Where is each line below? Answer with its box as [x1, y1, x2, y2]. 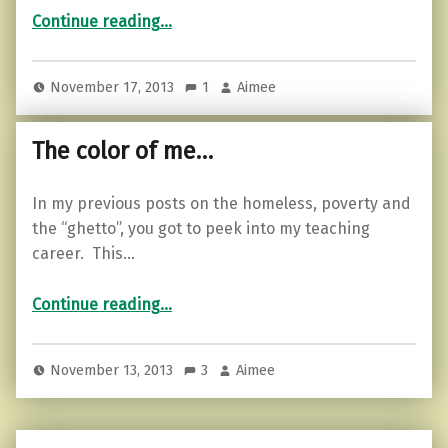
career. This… [32, 244, 135, 264]
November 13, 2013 [50, 361, 178, 380]
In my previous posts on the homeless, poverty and [32, 194, 411, 214]
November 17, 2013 [50, 78, 179, 97]
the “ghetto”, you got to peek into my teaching [32, 219, 370, 239]
